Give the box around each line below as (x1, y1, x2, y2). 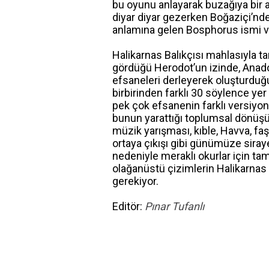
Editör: (112, 200, 145, 213)
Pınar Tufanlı (145, 200, 204, 213)
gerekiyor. (112, 175, 159, 187)
